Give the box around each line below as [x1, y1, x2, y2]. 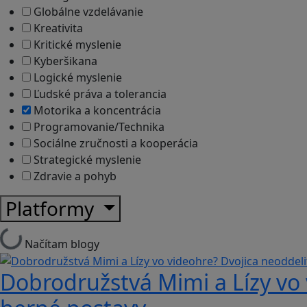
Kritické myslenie [31, 36, 121, 52]
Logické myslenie [31, 69, 122, 85]
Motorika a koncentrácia [31, 102, 161, 118]
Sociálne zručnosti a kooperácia [31, 135, 198, 151]
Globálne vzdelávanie [31, 3, 143, 19]
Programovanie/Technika [31, 119, 164, 134]
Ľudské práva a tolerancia [31, 86, 167, 101]
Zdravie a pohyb [31, 168, 116, 184]
